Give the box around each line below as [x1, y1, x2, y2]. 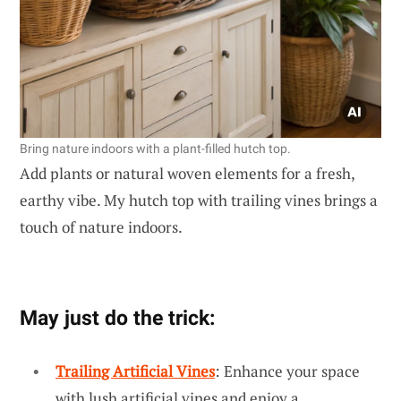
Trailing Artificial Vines [55, 360, 215, 381]
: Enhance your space [215, 360, 360, 381]
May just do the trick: [20, 304, 215, 330]
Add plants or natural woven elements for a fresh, [20, 162, 354, 183]
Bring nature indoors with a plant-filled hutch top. [20, 141, 291, 156]
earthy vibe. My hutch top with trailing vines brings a [20, 189, 378, 210]
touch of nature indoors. [20, 216, 183, 237]
